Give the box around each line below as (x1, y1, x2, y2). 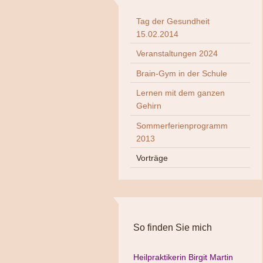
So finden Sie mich (133, 222, 212, 232)
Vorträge (136, 153, 168, 163)
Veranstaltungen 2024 (136, 49, 218, 59)
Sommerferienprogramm (136, 120, 228, 130)
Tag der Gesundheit (136, 16, 210, 26)
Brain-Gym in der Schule (136, 68, 227, 78)
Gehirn (136, 101, 161, 111)
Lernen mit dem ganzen (136, 88, 225, 98)
